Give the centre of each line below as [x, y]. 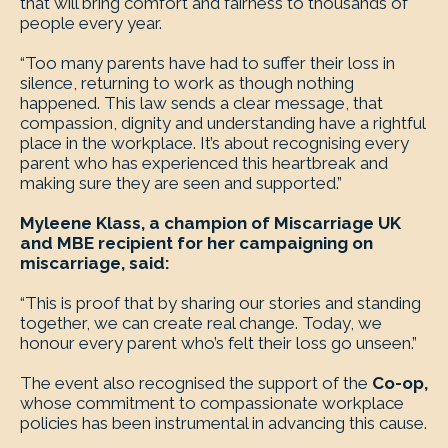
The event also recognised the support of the [196, 383]
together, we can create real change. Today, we [201, 323]
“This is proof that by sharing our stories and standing [220, 303]
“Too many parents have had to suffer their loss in [207, 63]
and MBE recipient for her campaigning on [196, 243]
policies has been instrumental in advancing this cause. [223, 423]
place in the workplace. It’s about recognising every [214, 143]
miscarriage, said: [95, 263]
